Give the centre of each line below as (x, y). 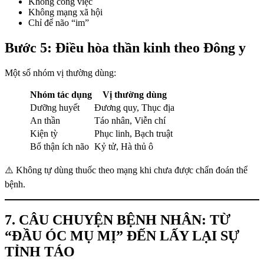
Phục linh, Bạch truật (133, 133)
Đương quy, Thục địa (134, 107)
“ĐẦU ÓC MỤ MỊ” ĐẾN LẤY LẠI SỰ (122, 235)
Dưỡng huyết (55, 107)
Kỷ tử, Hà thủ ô (124, 146)
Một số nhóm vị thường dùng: (60, 72)
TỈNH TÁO (40, 251)
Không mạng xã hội (65, 12)
